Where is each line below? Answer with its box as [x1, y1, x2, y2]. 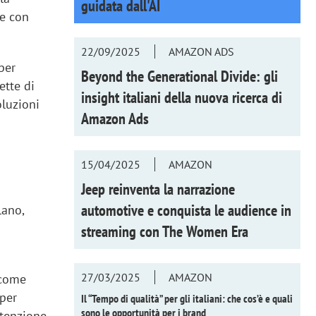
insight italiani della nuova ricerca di [80, 87, 282, 107]
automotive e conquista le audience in [80, 200, 291, 220]
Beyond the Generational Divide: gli [80, 66, 278, 86]
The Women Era [162, 221, 248, 241]
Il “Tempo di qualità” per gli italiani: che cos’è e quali [80, 291, 293, 305]
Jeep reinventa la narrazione [80, 178, 235, 199]
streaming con [80, 221, 162, 241]
